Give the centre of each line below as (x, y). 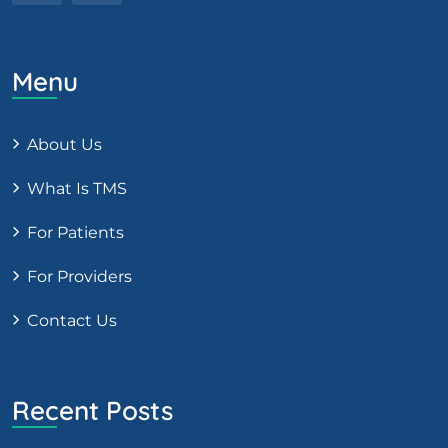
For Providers (79, 277)
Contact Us (72, 321)
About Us (64, 145)
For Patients (75, 233)
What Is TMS (77, 189)
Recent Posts (92, 411)
